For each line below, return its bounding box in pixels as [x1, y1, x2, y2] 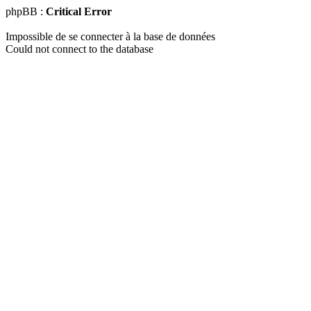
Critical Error [46, 6, 112, 17]
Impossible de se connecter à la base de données [6, 31, 215, 42]
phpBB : [6, 6, 46, 17]
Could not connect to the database [6, 43, 153, 55]
